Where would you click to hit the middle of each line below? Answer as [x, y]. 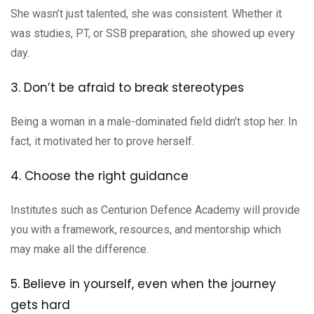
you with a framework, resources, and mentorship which [146, 229]
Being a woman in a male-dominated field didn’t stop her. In [154, 121]
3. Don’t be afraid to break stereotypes [127, 87]
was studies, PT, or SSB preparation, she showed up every [153, 33]
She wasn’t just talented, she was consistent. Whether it [146, 13]
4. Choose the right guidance [100, 176]
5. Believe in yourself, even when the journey [143, 284]
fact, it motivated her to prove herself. [102, 141]
